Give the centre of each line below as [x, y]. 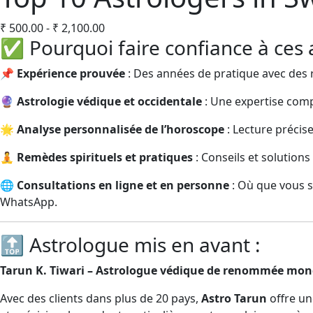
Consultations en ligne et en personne [123, 185]
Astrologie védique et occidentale [109, 101]
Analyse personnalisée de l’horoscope [121, 129]
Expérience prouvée [71, 73]
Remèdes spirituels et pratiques [105, 157]
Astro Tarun [234, 298]
